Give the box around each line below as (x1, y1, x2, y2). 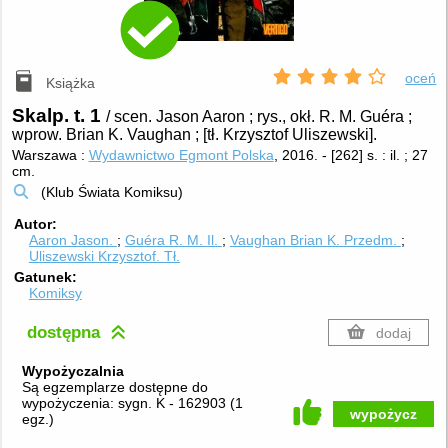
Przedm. (343, 231, 397, 248)
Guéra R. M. (124, 231, 207, 248)
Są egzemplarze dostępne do (21, 379, 208, 396)
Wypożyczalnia (21, 363, 124, 380)
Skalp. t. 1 (11, 104, 106, 126)
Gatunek (14, 269, 73, 286)
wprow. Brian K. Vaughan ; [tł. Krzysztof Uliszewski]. (11, 125, 377, 143)
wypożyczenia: (21, 395, 118, 412)
